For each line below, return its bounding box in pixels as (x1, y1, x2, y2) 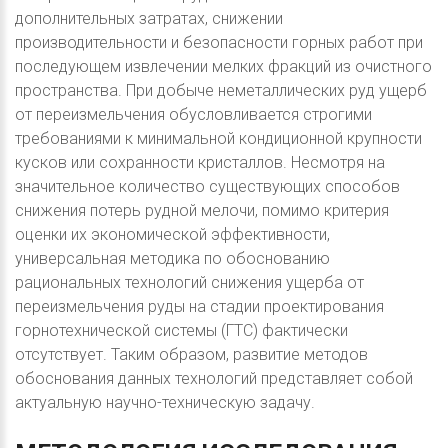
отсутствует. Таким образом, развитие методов (15, 345, 368, 365)
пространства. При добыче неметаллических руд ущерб (15, 81, 427, 101)
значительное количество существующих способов (15, 177, 400, 197)
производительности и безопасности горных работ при (15, 33, 423, 53)
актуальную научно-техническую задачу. (15, 393, 315, 413)
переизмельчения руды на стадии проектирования (15, 297, 384, 317)
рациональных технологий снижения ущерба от (15, 273, 364, 293)
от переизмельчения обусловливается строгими (15, 105, 372, 125)
